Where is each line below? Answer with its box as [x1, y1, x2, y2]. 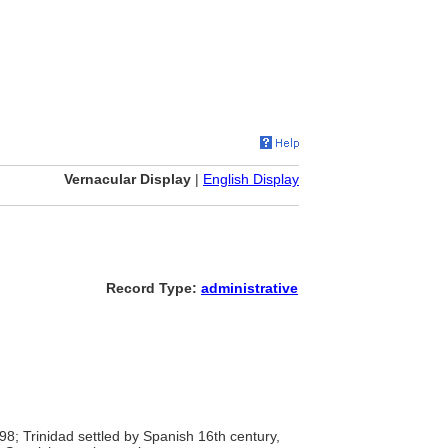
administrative [201, 280, 298, 296]
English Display [203, 171, 299, 187]
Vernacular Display [64, 171, 191, 187]
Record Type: [106, 280, 201, 296]
